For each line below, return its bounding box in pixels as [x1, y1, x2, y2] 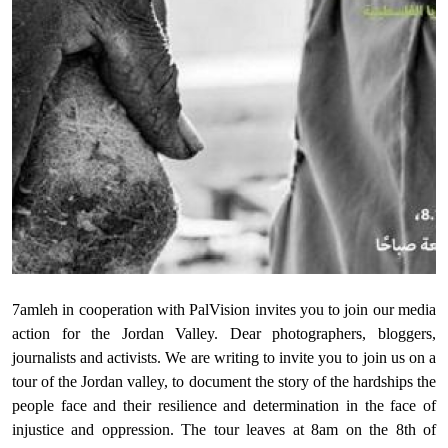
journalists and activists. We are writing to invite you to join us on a [12, 349, 436, 366]
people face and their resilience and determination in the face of [12, 397, 436, 414]
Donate [196, 29, 252, 53]
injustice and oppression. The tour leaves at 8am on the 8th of [12, 421, 436, 438]
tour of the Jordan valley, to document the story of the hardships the [12, 373, 436, 390]
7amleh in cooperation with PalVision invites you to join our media [12, 301, 436, 318]
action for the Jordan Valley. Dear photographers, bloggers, [12, 325, 436, 342]
